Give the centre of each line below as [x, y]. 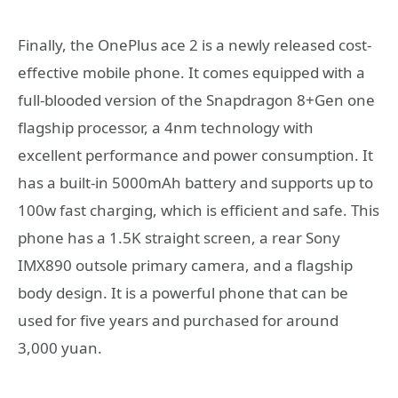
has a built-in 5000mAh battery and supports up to [195, 182]
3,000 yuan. [60, 347]
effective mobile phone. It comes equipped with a [191, 72]
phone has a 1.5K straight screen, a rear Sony [179, 237]
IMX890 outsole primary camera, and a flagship [185, 265]
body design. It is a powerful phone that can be [183, 292]
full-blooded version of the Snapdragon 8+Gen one [196, 99]
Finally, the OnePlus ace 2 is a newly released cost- [195, 44]
